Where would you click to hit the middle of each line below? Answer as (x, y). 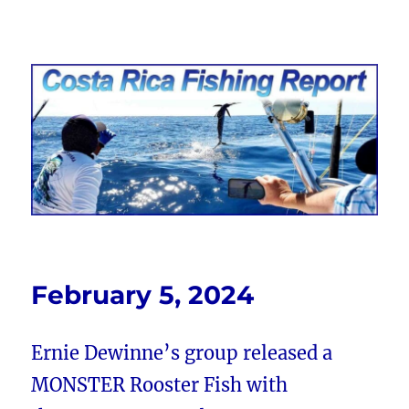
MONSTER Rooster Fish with (160, 385)
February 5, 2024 (143, 295)
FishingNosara (110, 86)
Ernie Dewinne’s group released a (182, 353)
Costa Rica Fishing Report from (204, 61)
